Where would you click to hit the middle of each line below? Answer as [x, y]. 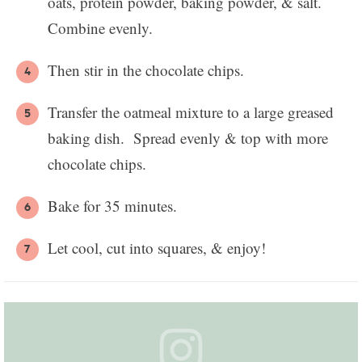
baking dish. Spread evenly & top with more [188, 138]
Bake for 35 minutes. [112, 206]
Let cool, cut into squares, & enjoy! [157, 248]
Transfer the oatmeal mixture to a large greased [191, 112]
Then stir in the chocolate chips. [146, 70]
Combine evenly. [100, 28]
